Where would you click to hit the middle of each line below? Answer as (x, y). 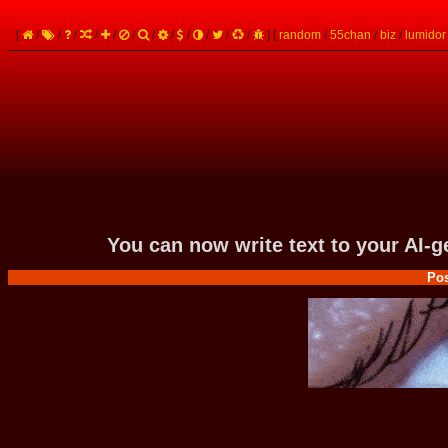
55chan (350, 35)
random (300, 35)
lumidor (425, 35)
